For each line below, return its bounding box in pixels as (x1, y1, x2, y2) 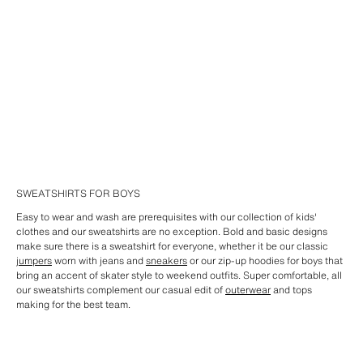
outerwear (225, 283, 271, 297)
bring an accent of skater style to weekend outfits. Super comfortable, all (16, 268, 342, 282)
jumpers (16, 254, 52, 267)
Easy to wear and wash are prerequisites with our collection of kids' (16, 210, 317, 224)
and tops (271, 283, 312, 297)
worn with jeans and (52, 254, 146, 267)
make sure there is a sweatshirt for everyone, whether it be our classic (16, 239, 328, 253)
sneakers (146, 254, 187, 267)
